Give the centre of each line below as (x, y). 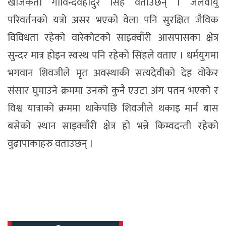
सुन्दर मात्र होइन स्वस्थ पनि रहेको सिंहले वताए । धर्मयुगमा (113, 56)
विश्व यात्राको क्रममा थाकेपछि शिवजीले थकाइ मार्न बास (113, 109)
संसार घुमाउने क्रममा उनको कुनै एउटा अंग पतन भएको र (113, 91)
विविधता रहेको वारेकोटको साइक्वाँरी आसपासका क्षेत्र (113, 38)
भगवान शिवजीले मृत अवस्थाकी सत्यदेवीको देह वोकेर (113, 73)
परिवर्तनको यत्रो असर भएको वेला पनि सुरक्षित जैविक (113, 20)
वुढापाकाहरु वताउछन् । (50, 144)
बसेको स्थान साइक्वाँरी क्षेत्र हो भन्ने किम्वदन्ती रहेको (113, 126)
